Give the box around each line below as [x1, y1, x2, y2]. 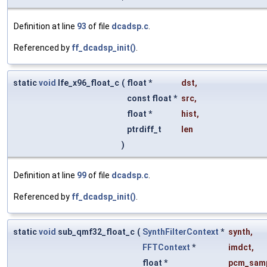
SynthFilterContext [142, 227, 219, 237]
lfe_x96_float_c [56, 78, 119, 88]
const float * [127, 94, 179, 104]
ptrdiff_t [127, 125, 163, 135]
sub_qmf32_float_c [56, 227, 135, 237]
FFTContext [142, 243, 190, 253]
